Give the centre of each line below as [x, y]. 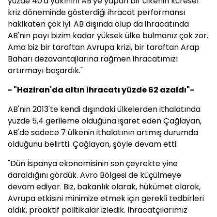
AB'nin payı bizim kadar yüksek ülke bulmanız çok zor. [108, 36]
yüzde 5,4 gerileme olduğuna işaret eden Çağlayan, [105, 121]
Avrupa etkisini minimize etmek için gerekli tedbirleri [106, 198]
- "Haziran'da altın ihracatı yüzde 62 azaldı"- [101, 90]
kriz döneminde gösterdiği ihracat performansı [96, 12]
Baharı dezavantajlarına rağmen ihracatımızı [93, 59]
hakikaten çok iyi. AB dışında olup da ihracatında [98, 24]
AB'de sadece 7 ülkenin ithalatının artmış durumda [103, 132]
